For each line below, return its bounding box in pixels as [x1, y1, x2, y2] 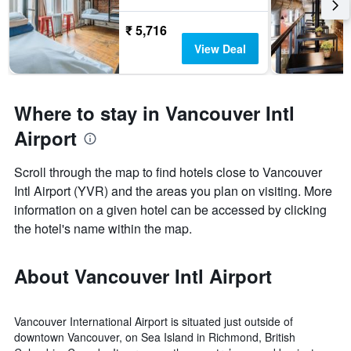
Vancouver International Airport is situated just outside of [14, 313, 293, 330]
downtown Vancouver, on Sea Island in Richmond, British [14, 329, 295, 346]
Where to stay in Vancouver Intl [14, 100, 295, 127]
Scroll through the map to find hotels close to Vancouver [14, 163, 322, 182]
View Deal [194, 41, 246, 57]
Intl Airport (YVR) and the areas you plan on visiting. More [14, 182, 332, 201]
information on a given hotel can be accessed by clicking [14, 201, 327, 219]
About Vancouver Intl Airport [14, 262, 272, 290]
